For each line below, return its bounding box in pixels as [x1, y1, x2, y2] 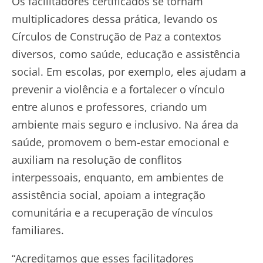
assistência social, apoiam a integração [12, 188, 205, 203]
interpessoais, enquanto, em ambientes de [12, 170, 224, 185]
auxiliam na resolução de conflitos [12, 153, 182, 167]
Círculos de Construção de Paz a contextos [12, 29, 221, 44]
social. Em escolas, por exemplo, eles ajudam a [12, 65, 246, 79]
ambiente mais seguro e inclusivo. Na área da [12, 117, 238, 132]
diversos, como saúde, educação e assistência [12, 47, 240, 62]
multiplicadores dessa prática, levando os [12, 12, 218, 26]
